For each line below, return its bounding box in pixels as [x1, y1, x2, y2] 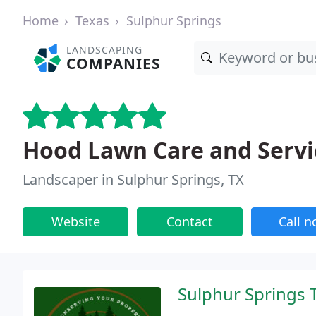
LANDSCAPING [66, 43, 143, 56]
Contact [166, 213, 213, 230]
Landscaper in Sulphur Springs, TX [23, 170, 244, 189]
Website [51, 213, 100, 230]
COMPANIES [66, 54, 161, 73]
